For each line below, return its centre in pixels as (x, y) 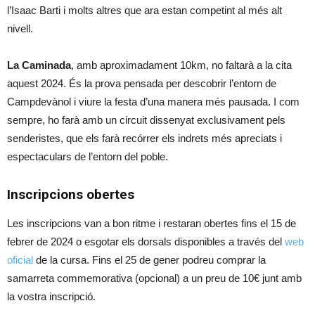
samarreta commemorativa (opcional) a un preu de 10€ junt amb (154, 278)
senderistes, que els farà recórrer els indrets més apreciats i (144, 139)
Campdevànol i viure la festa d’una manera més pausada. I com (153, 102)
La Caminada (39, 65)
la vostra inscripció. (51, 297)
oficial (20, 260)
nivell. (20, 29)
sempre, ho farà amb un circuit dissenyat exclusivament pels (146, 120)
